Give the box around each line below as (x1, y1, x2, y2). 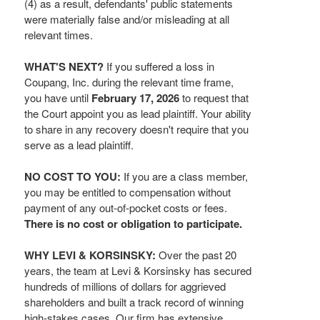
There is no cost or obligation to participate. (24, 216, 242, 231)
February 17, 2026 (91, 90, 179, 106)
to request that (179, 90, 249, 105)
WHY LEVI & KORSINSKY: (24, 247, 159, 263)
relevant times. (24, 27, 93, 42)
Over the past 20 (159, 247, 236, 262)
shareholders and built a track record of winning (24, 294, 244, 309)
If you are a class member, (124, 169, 248, 184)
